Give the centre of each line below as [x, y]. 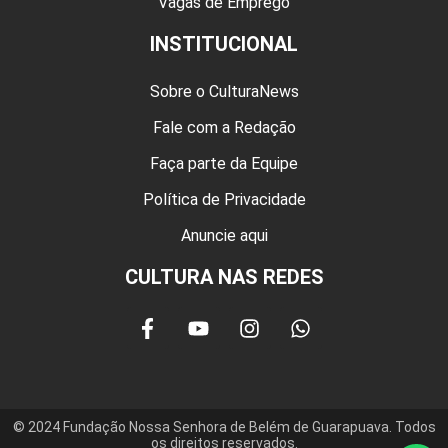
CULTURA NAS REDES [224, 277]
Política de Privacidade [224, 200]
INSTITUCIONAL [224, 44]
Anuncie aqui [224, 236]
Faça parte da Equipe [224, 164]
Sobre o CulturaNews [224, 92]
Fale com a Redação [224, 128]
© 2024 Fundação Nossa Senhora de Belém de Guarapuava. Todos [224, 427]
